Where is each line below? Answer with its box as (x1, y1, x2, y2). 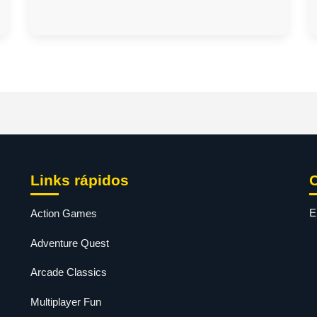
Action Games (30, 207, 97, 220)
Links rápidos (30, 172, 129, 188)
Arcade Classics (30, 266, 107, 279)
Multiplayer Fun (30, 295, 101, 308)
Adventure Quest (30, 236, 109, 249)
